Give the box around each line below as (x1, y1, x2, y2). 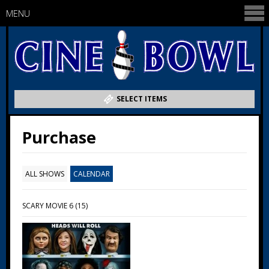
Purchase (22, 126, 96, 148)
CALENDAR (73, 169, 110, 179)
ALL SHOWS (25, 169, 64, 179)
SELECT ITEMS (116, 94, 168, 104)
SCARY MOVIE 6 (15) (22, 201, 88, 211)
